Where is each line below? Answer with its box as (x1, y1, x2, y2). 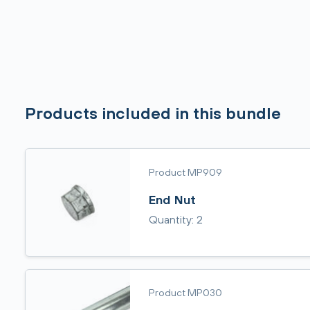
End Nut (148, 192, 196, 207)
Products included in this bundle (25, 104, 281, 122)
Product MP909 (148, 165, 222, 178)
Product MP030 (148, 286, 222, 298)
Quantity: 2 (148, 213, 203, 226)
